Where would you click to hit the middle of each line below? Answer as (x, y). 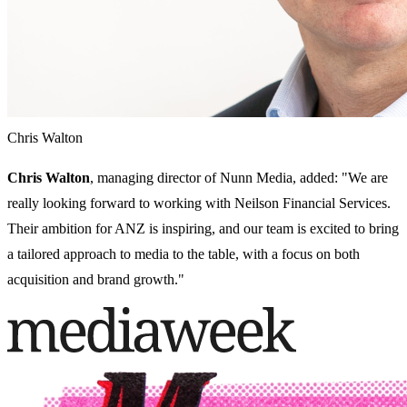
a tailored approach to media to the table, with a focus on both (184, 254)
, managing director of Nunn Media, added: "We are (239, 178)
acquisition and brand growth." (96, 280)
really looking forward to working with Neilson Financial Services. (199, 203)
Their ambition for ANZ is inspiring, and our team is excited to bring (203, 229)
